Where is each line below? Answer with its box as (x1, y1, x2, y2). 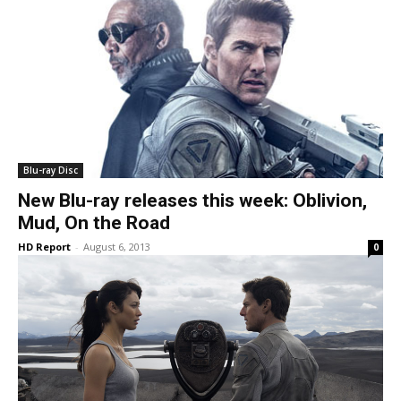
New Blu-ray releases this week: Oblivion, (18, 190, 367, 211)
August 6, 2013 (83, 240, 150, 253)
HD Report (18, 240, 71, 253)
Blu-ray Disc (23, 164, 78, 176)
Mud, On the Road (18, 212, 170, 234)
